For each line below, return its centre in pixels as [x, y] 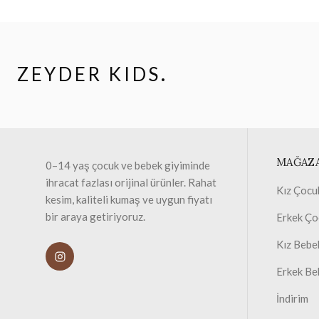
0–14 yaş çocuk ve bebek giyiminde [128, 165]
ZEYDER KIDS [89, 74]
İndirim [292, 298]
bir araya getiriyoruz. [95, 216]
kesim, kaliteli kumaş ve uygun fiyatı [129, 199]
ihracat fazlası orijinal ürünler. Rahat [131, 182]
